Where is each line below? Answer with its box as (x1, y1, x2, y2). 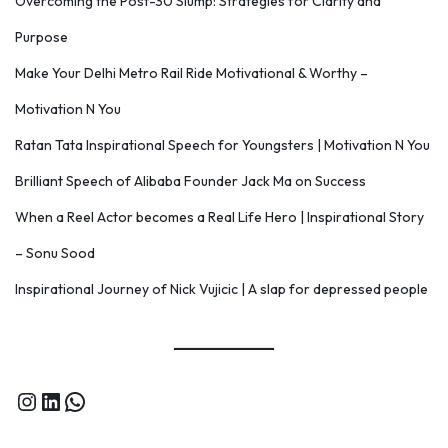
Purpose (15, 27, 68, 46)
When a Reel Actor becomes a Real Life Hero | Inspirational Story (15, 207, 424, 226)
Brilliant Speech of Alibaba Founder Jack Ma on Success (15, 171, 366, 190)
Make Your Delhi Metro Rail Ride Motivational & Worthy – (15, 63, 368, 82)
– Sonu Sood (15, 243, 95, 262)
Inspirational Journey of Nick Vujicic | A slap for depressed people (15, 279, 428, 298)
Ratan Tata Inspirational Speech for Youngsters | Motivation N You (15, 135, 430, 154)
